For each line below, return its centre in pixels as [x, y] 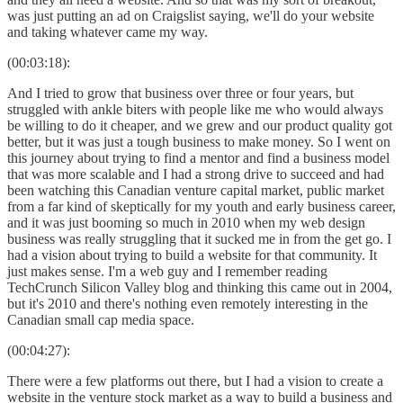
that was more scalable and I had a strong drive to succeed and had [196, 174]
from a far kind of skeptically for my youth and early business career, [201, 206]
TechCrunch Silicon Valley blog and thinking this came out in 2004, [200, 287]
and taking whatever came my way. [107, 31]
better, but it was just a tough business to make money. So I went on [199, 141]
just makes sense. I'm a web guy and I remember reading [167, 271]
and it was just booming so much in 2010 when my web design [186, 222]
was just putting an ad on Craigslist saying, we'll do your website [191, 15]
